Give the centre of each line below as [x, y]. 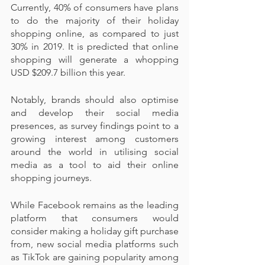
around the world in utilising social [95, 152]
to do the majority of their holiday [95, 20]
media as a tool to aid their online [95, 165]
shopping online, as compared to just [95, 33]
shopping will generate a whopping [95, 59]
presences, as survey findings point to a [95, 126]
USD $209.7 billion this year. [68, 72]
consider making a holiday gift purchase [95, 231]
